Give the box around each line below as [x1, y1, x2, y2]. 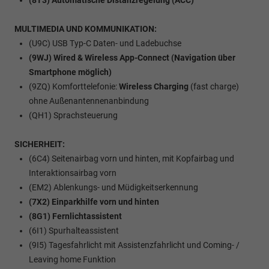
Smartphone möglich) [29, 67, 112, 77]
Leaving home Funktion [29, 255, 116, 265]
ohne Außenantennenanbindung [29, 96, 149, 106]
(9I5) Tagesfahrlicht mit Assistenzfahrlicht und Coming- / [29, 240, 240, 250]
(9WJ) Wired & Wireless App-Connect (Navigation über [29, 53, 235, 63]
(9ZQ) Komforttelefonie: [29, 82, 119, 92]
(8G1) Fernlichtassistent [29, 211, 122, 222]
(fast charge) [189, 82, 239, 92]
